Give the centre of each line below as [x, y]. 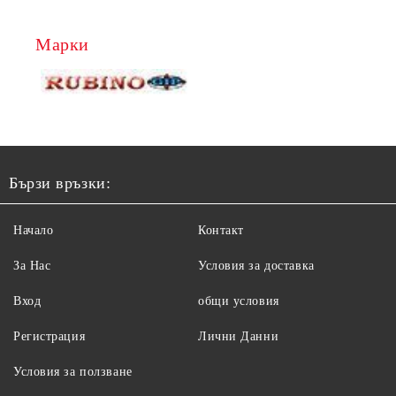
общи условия [239, 301]
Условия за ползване [73, 371]
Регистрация [49, 336]
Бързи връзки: [60, 183]
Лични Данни [239, 336]
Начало [34, 230]
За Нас [32, 265]
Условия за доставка [256, 265]
